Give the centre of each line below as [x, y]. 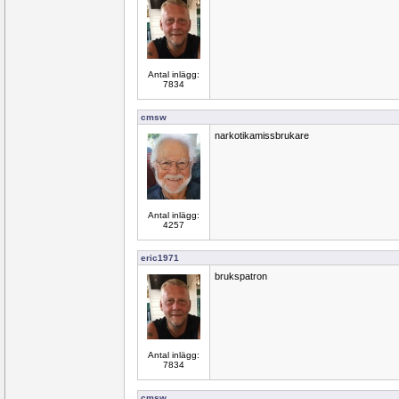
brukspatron [241, 276]
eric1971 [160, 258]
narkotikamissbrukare [262, 135]
